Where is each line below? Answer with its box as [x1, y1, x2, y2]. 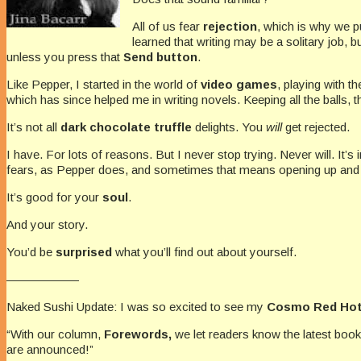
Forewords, [104, 327, 172, 342]
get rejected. [282, 120, 350, 135]
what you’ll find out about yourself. [112, 245, 297, 259]
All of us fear [132, 19, 203, 34]
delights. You [192, 120, 266, 135]
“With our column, [6, 327, 104, 342]
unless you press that [6, 50, 123, 64]
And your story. [6, 218, 88, 232]
